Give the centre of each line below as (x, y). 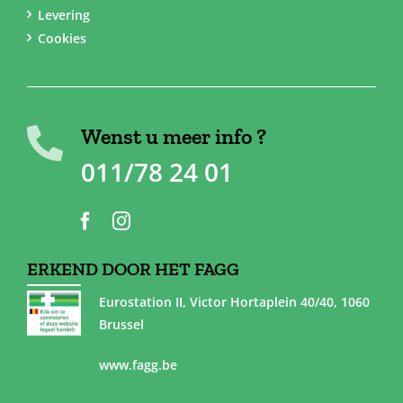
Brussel (121, 324)
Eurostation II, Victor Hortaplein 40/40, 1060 (234, 301)
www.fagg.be (138, 364)
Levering (63, 14)
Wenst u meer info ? (173, 136)
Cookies (62, 38)
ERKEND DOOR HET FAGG (133, 269)
